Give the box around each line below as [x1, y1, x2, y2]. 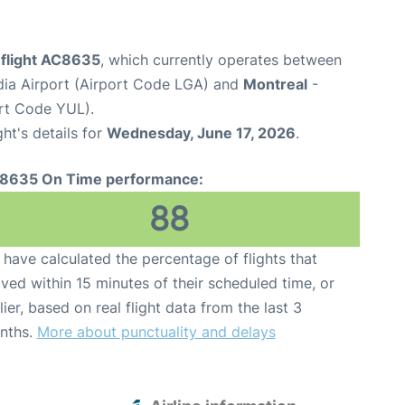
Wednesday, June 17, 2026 [107, 124, 296, 143]
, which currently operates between [100, 51, 342, 70]
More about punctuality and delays [36, 323, 276, 342]
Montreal [243, 75, 307, 94]
